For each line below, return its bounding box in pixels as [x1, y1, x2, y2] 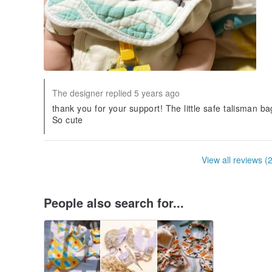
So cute [52, 114, 83, 126]
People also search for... [44, 194, 184, 212]
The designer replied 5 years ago [52, 87, 180, 100]
